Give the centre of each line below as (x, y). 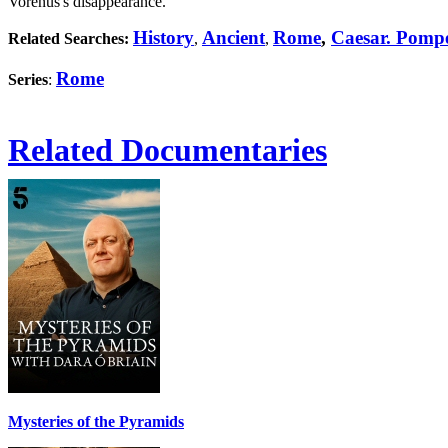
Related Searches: (68, 38)
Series (28, 79)
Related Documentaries (167, 150)
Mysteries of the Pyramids (96, 422)
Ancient (233, 37)
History (163, 37)
